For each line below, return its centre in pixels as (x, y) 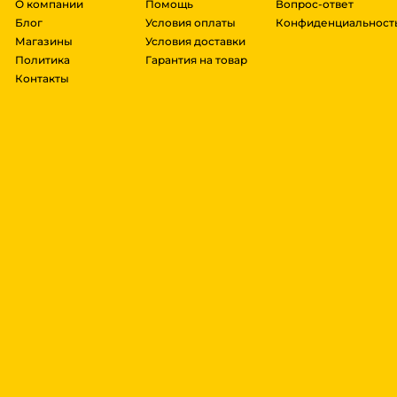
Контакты (42, 79)
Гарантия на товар (196, 60)
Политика (43, 60)
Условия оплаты (190, 23)
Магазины (44, 42)
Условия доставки (195, 42)
